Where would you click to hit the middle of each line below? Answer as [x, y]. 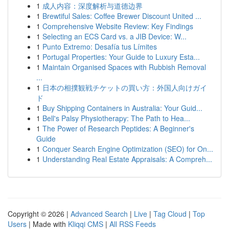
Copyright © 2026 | [39, 214]
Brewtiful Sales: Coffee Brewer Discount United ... [122, 16]
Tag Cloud [170, 214]
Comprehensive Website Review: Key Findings [118, 26]
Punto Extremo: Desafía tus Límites [100, 47]
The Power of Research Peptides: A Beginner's [118, 128]
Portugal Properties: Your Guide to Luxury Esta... [121, 57]
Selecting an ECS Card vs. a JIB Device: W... [114, 36]
